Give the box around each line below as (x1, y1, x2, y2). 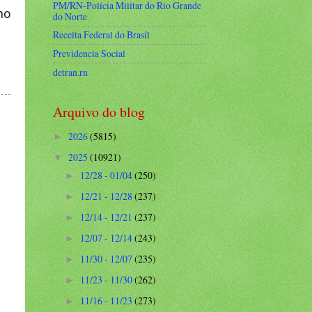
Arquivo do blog (53, 102, 145, 121)
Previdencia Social (53, 47, 125, 61)
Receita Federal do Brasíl (53, 28, 150, 42)
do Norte (53, 9, 87, 23)
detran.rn (53, 65, 88, 79)
